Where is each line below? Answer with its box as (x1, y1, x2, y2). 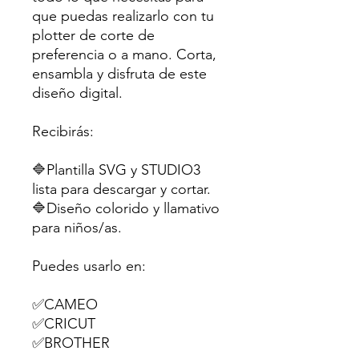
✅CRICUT (32, 315, 95, 333)
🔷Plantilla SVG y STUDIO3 (32, 161, 200, 179)
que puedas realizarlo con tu (32, 7, 214, 26)
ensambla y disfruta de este (32, 65, 207, 83)
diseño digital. (32, 84, 123, 103)
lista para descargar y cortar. (32, 180, 211, 199)
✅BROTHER (32, 334, 110, 353)
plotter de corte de (32, 26, 155, 45)
